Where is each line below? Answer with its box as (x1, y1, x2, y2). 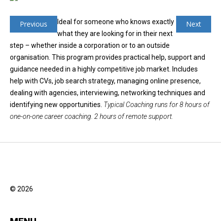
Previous (20, 19, 47, 29)
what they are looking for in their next (57, 29, 173, 37)
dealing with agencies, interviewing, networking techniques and (10, 88, 205, 97)
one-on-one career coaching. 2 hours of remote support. (10, 112, 173, 120)
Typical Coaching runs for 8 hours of (104, 100, 210, 109)
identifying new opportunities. (10, 100, 104, 109)
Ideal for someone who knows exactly (57, 17, 174, 26)
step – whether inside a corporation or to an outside (10, 41, 170, 49)
